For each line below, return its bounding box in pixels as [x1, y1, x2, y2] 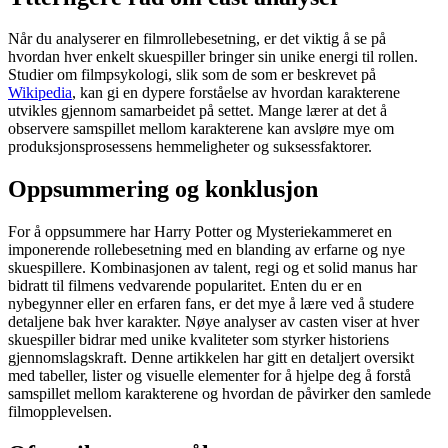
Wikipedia [8, 84, 72, 102]
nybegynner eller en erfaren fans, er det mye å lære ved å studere [8, 295, 414, 313]
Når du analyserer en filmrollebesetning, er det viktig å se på [8, 30, 386, 48]
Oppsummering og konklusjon [8, 176, 318, 203]
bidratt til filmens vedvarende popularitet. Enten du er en [8, 277, 362, 295]
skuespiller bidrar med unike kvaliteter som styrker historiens [8, 331, 389, 349]
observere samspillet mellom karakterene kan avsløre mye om [8, 120, 394, 138]
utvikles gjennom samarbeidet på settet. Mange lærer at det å [8, 102, 387, 120]
